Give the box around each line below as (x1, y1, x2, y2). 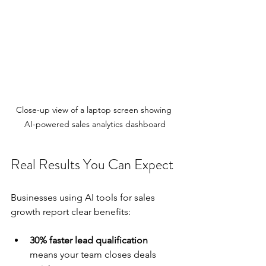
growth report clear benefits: (11, 205, 131, 217)
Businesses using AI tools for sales (11, 191, 157, 203)
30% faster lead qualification (30, 234, 148, 246)
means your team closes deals (30, 248, 159, 260)
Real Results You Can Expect (11, 154, 173, 175)
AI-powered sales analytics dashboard (24, 118, 166, 129)
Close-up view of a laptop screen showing (16, 104, 174, 115)
